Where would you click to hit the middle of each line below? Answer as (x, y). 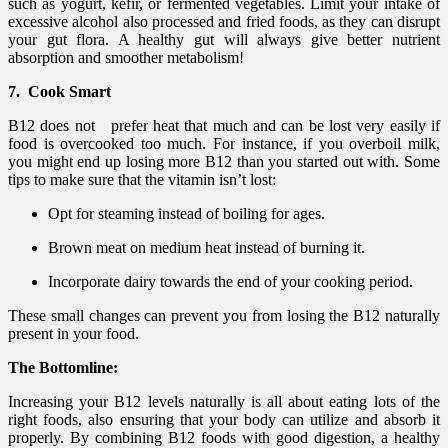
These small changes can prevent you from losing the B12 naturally (224, 315)
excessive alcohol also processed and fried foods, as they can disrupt (224, 21)
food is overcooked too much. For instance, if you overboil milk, (224, 143)
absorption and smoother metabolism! (126, 57)
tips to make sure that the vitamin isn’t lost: (142, 179)
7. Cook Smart (59, 91)
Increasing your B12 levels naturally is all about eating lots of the (224, 401)
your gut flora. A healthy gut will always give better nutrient (224, 39)
